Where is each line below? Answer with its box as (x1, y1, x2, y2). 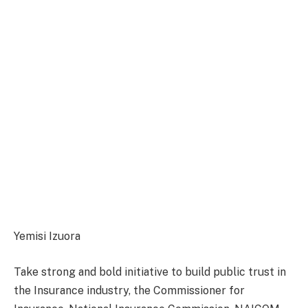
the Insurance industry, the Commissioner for (14, 283, 245, 297)
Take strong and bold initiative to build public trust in (14, 265, 286, 278)
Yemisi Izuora (14, 230, 80, 243)
